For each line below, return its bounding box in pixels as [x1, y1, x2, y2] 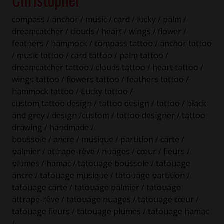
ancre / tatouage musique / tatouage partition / [12, 170, 190, 181]
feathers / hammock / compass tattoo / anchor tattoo [12, 38, 212, 49]
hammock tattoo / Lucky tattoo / [12, 86, 133, 97]
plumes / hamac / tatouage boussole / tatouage [12, 158, 190, 169]
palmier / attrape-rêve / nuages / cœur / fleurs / [12, 146, 190, 157]
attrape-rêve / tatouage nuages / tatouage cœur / [12, 194, 199, 205]
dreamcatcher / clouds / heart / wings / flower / [12, 26, 186, 37]
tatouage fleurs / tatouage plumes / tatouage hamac [12, 206, 209, 217]
